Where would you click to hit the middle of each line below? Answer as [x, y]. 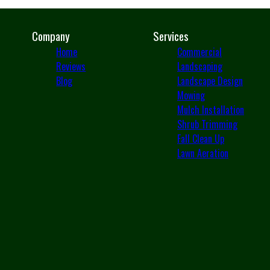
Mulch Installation [210, 110]
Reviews [71, 66]
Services [171, 36]
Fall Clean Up [200, 139]
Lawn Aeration [202, 153]
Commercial [199, 52]
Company [51, 36]
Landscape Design [210, 81]
